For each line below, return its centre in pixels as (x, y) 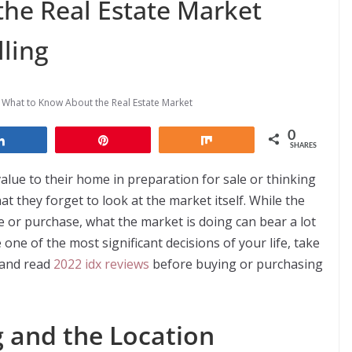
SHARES (303, 146)
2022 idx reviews (101, 264)
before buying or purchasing (236, 264)
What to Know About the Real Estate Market (97, 103)
